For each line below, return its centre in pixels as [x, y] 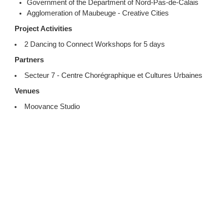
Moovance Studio [52, 106]
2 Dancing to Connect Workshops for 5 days [94, 44]
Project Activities [43, 28]
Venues [27, 91]
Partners [29, 60]
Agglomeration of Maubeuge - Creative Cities [98, 13]
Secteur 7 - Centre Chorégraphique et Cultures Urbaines [113, 75]
